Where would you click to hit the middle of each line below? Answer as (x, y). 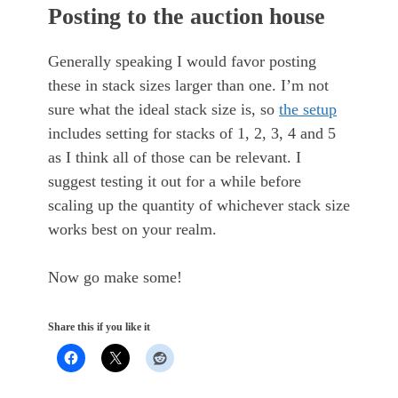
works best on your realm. (135, 230)
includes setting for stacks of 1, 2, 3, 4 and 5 (192, 134)
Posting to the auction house (187, 17)
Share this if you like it (99, 327)
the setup (308, 110)
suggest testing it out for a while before (175, 182)
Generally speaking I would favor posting (182, 62)
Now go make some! (115, 278)
